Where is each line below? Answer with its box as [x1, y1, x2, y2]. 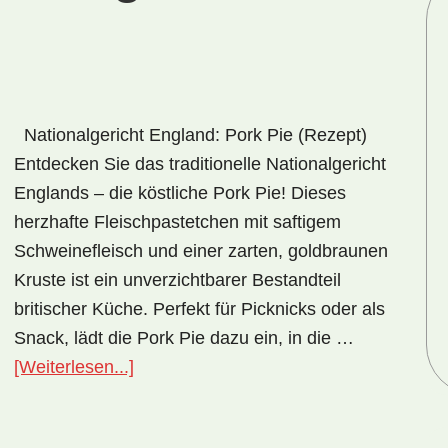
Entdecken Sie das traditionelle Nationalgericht [14, 154, 386, 174]
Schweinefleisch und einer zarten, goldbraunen [14, 241, 388, 261]
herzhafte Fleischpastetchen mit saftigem [14, 212, 341, 232]
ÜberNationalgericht [133, 356, 292, 376]
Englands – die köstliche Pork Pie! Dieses [14, 183, 346, 203]
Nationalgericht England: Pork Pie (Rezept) [14, 125, 367, 145]
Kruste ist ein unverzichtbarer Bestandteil [14, 270, 341, 290]
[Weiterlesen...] [14, 357, 134, 377]
